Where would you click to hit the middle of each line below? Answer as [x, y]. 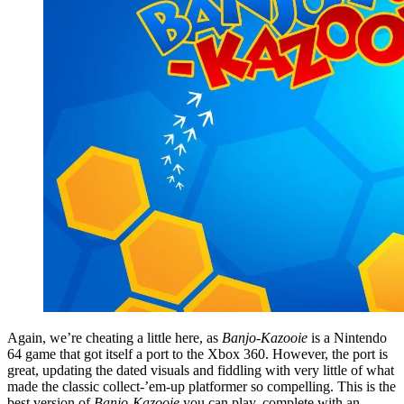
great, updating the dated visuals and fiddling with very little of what [201, 371]
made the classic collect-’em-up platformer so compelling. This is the [202, 387]
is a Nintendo [349, 338]
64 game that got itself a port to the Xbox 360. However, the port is [197, 354]
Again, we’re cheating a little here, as [115, 338]
